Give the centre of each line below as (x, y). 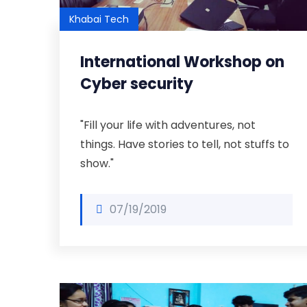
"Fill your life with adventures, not (168, 125)
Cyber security (137, 84)
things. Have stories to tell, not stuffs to (185, 144)
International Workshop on (182, 62)
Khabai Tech (99, 19)
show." (97, 163)
